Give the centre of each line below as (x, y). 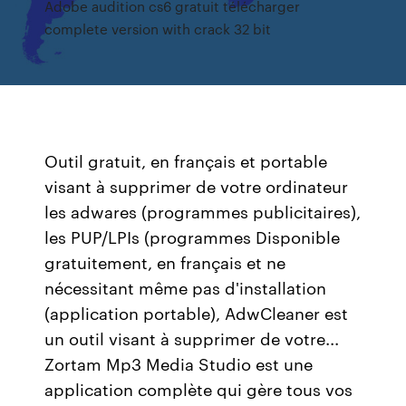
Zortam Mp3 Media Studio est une (179, 363)
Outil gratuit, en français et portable (186, 160)
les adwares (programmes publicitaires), (203, 211)
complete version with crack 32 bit (158, 29)
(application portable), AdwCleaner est (197, 313)
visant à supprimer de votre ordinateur (197, 186)
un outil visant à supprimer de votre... (192, 338)
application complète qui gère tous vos (199, 389)
